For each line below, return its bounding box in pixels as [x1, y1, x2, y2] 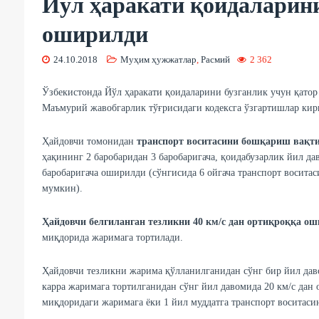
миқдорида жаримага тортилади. [41, 232, 183, 244]
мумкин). [41, 183, 83, 194]
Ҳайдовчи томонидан [41, 136, 137, 147]
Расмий [200, 54, 230, 66]
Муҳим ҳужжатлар [120, 54, 197, 66]
